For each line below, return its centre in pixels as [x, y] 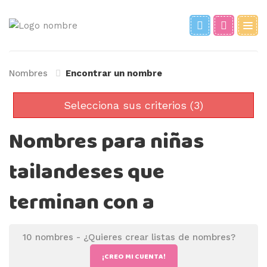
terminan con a [82, 203]
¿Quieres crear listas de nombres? [159, 237]
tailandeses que [87, 173]
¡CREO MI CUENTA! [133, 257]
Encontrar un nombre [114, 73]
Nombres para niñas [106, 142]
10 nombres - [53, 237]
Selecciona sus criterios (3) [133, 105]
